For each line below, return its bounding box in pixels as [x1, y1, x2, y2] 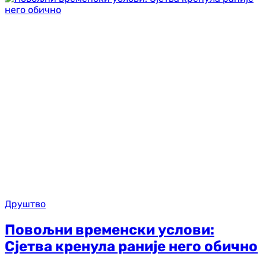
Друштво [5, 198, 46, 210]
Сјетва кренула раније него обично [5, 237, 258, 255]
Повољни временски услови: [5, 221, 214, 238]
